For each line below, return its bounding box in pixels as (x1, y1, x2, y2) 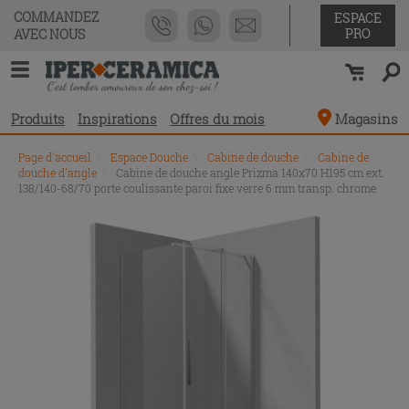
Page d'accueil (18, 150, 91, 164)
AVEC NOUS (14, 26, 85, 43)
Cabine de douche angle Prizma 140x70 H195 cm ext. (116, 165, 384, 180)
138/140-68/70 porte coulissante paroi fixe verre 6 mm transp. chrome (18, 181, 376, 195)
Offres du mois (170, 110, 265, 128)
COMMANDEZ (14, 8, 99, 26)
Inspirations (78, 110, 157, 128)
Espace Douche (110, 150, 188, 164)
